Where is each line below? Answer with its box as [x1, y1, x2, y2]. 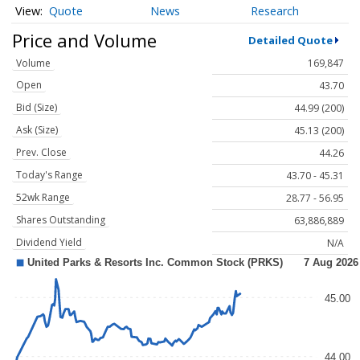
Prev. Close [16, 145, 67, 160]
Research [251, 3, 300, 19]
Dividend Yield [16, 235, 82, 250]
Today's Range [16, 168, 83, 182]
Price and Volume [12, 27, 157, 52]
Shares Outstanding [16, 213, 105, 227]
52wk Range [16, 190, 70, 205]
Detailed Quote [247, 32, 333, 47]
